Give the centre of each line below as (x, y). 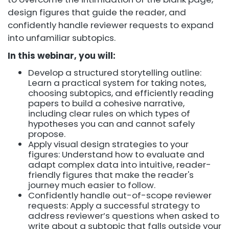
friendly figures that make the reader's (111, 175)
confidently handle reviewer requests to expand (111, 25)
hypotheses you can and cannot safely (111, 123)
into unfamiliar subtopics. (62, 38)
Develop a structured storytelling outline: (115, 72)
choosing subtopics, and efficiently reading (121, 93)
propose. (47, 134)
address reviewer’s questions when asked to (124, 215)
